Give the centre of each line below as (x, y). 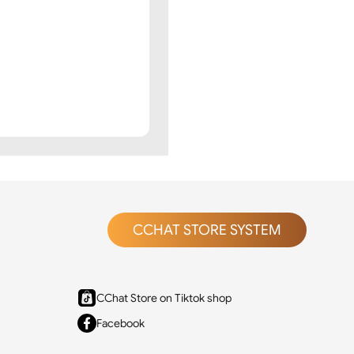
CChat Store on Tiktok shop (164, 298)
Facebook (121, 323)
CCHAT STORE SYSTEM (207, 230)
